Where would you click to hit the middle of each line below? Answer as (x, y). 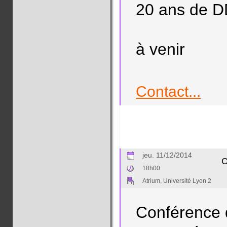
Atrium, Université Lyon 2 (177, 181)
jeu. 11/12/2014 (167, 155)
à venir (160, 49)
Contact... (168, 91)
